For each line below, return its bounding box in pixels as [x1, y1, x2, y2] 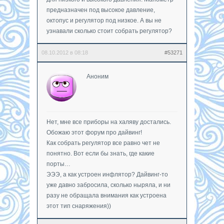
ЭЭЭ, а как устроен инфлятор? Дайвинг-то [46, 170, 168, 178]
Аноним [86, 72, 108, 80]
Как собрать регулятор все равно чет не [46, 139, 160, 146]
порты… [46, 160, 70, 167]
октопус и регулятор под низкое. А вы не [46, 16, 161, 24]
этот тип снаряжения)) [46, 202, 111, 209]
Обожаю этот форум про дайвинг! [46, 128, 142, 136]
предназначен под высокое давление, [46, 6, 155, 13]
